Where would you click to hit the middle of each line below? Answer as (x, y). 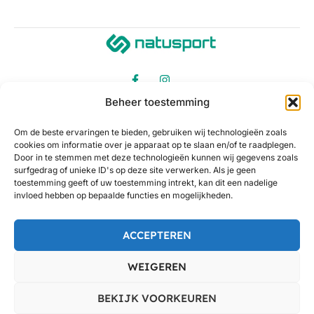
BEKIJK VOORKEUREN (157, 298)
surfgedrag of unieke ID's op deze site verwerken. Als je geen (135, 170)
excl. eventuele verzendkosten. (157, 291)
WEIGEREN (157, 266)
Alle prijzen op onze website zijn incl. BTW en (185, 271)
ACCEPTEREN (157, 235)
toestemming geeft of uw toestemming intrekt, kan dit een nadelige (146, 183)
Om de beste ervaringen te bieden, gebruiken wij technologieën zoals (150, 132)
